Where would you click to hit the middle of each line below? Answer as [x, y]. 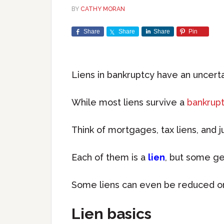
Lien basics [111, 214]
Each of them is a [110, 157]
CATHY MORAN [103, 9]
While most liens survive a [129, 102]
